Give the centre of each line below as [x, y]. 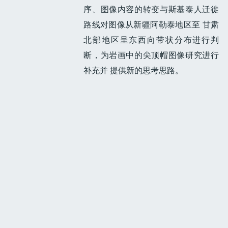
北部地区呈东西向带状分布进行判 [151, 40]
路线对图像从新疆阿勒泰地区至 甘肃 [151, 24]
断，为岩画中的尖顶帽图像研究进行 [151, 55]
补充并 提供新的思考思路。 [134, 70]
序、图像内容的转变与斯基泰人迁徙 [151, 9]
